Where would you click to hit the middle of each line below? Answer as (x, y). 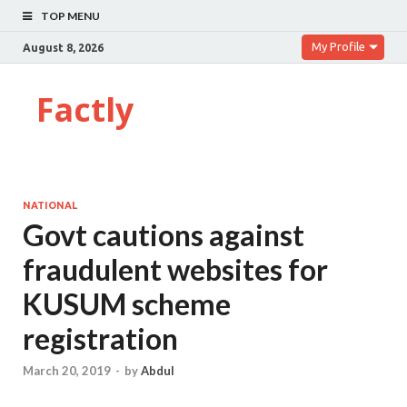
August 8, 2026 (63, 47)
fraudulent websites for (175, 269)
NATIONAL (50, 205)
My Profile (338, 46)
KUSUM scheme (127, 304)
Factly (85, 109)
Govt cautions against (164, 235)
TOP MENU (70, 16)
